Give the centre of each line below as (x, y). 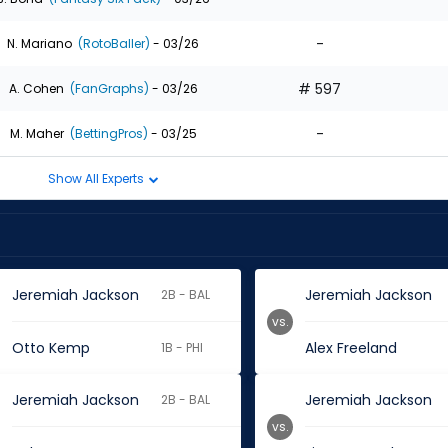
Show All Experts (97, 178)
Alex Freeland (351, 348)
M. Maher (36, 133)
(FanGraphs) (107, 88)
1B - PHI (182, 347)
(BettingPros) (107, 133)
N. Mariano (39, 43)
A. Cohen (36, 88)
